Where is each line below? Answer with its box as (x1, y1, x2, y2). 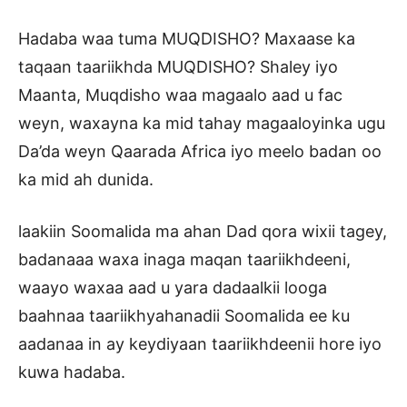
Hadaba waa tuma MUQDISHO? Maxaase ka (18, 29, 355, 49)
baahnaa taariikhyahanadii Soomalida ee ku (18, 306, 350, 326)
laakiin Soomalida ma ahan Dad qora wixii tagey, (18, 222, 387, 242)
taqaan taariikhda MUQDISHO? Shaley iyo (18, 57, 338, 77)
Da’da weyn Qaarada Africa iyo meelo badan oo (18, 142, 382, 162)
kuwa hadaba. (18, 362, 125, 382)
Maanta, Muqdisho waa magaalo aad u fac (18, 85, 342, 105)
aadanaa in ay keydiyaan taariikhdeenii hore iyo (18, 334, 382, 354)
